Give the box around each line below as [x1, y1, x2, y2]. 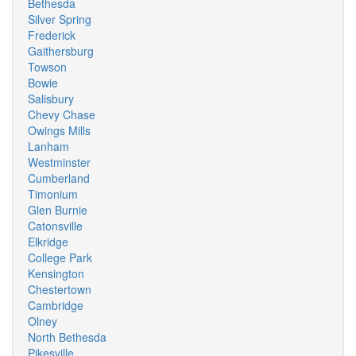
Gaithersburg [28, 43, 94, 59]
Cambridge [28, 297, 83, 313]
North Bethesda [28, 329, 106, 345]
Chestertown [28, 281, 91, 297]
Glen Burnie [28, 202, 87, 218]
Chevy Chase [28, 106, 95, 122]
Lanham [28, 138, 69, 154]
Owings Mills [28, 122, 91, 138]
